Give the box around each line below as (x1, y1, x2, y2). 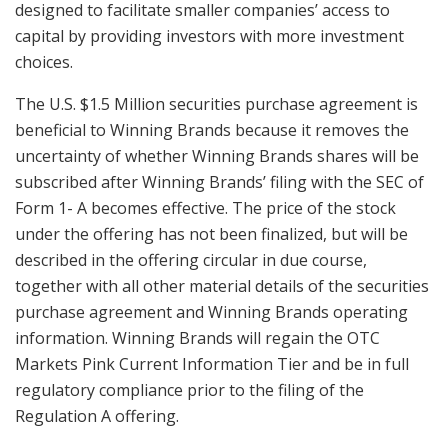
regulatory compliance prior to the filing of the (15, 379, 364, 402)
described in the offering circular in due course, (15, 249, 367, 272)
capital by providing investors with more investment (15, 25, 404, 48)
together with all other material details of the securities (15, 275, 429, 298)
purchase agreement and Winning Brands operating (15, 301, 408, 324)
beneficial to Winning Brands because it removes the (15, 119, 409, 142)
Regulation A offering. (15, 405, 179, 428)
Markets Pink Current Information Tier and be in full (15, 353, 409, 376)
